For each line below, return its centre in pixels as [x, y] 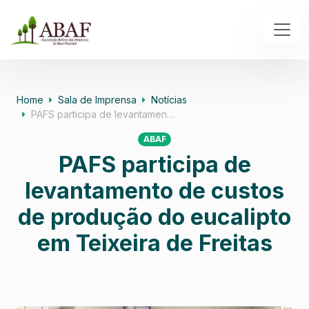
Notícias [169, 100]
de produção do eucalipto [154, 217]
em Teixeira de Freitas [154, 243]
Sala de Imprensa [97, 100]
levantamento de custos [154, 191]
